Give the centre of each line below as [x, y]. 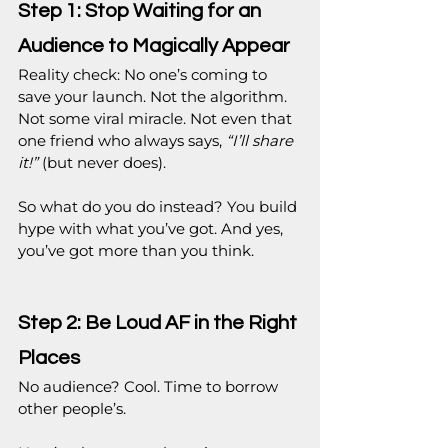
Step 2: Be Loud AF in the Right [159, 323]
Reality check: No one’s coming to [144, 75]
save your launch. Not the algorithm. [154, 97]
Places [49, 358]
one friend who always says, [122, 141]
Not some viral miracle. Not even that [157, 119]
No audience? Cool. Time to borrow [150, 387]
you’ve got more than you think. [136, 251]
